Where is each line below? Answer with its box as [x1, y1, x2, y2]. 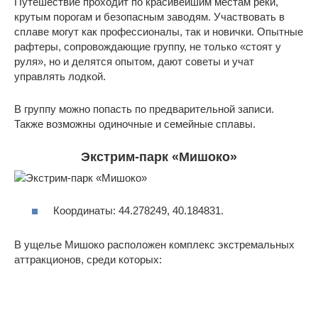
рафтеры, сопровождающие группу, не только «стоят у [14, 40, 281, 53]
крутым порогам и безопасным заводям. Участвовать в [14, 10, 285, 23]
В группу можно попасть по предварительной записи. [14, 102, 274, 115]
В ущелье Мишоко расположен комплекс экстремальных [14, 238, 295, 251]
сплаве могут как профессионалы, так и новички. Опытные [14, 25, 303, 38]
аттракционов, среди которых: [14, 253, 162, 266]
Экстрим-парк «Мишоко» [81, 149, 237, 164]
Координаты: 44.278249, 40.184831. [53, 204, 224, 217]
